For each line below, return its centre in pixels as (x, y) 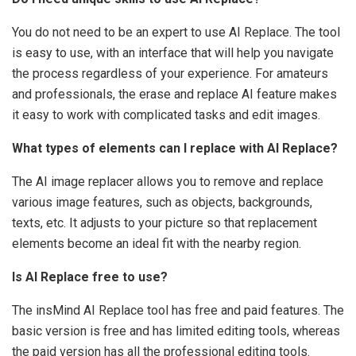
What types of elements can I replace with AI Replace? (175, 148)
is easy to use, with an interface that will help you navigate (173, 52)
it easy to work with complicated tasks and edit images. (166, 114)
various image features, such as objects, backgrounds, (162, 202)
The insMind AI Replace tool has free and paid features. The (178, 310)
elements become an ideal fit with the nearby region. (157, 243)
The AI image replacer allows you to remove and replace (168, 181)
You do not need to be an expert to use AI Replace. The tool (176, 32)
